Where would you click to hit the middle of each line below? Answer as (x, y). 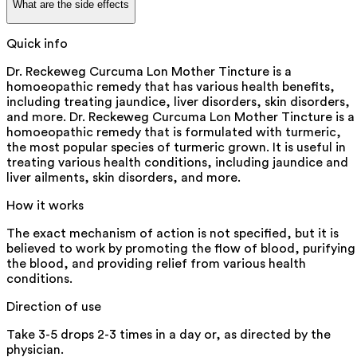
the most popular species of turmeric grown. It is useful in (176, 147)
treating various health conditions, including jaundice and (177, 162)
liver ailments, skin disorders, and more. (124, 177)
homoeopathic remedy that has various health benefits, (171, 86)
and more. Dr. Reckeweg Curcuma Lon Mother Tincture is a (180, 117)
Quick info (37, 43)
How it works (45, 205)
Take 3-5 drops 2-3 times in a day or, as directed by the (169, 334)
